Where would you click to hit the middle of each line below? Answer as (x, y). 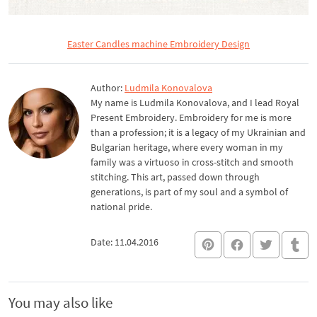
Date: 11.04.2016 (125, 242)
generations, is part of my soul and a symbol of (189, 192)
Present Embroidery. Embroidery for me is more (191, 117)
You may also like (60, 302)
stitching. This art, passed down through (175, 177)
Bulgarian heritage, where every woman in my (187, 147)
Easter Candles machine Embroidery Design (158, 44)
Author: (108, 88)
